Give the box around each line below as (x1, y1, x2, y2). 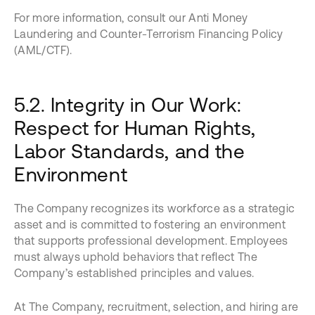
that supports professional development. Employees (14, 234, 288, 247)
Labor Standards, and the (14, 140, 245, 162)
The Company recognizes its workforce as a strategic (14, 202, 295, 214)
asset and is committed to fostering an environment (14, 218, 285, 231)
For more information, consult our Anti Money (14, 11, 248, 24)
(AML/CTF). (14, 44, 72, 56)
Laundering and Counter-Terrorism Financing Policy (14, 27, 283, 40)
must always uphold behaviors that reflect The (14, 250, 258, 263)
